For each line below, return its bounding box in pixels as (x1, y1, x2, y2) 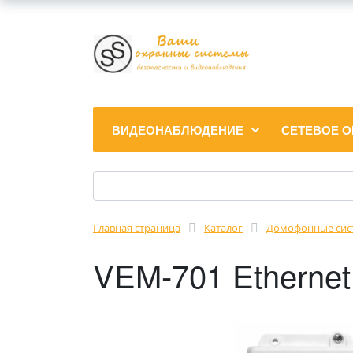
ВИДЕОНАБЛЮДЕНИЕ (112, 121, 243, 139)
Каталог (204, 221, 243, 235)
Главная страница (93, 221, 180, 235)
